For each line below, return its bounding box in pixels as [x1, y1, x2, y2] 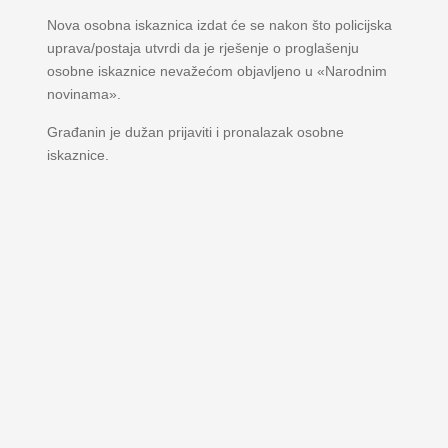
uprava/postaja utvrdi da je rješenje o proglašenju [46, 40, 359, 56]
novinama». [46, 86, 121, 102]
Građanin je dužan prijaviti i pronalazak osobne [46, 124, 344, 140]
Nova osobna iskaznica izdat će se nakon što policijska [46, 17, 392, 33]
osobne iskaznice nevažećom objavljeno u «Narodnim [46, 63, 387, 79]
